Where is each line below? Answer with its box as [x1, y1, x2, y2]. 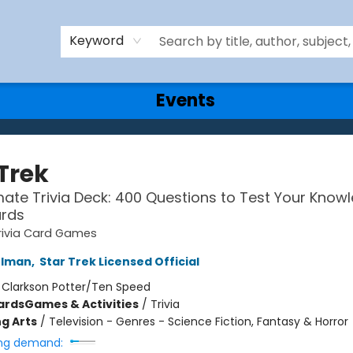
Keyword [69, 31, 124, 50]
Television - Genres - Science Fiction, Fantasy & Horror [48, 314, 348, 329]
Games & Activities [24, 296, 139, 312]
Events [156, 88, 215, 113]
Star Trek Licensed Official [39, 254, 199, 269]
